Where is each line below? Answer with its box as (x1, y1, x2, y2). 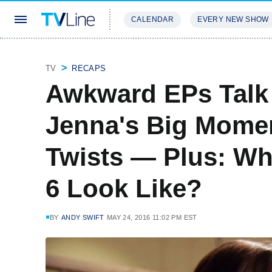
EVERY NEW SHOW (197, 15, 269, 24)
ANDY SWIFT (61, 214, 104, 221)
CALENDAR (131, 15, 174, 24)
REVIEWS (188, 51, 228, 60)
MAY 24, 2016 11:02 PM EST (106, 214, 197, 221)
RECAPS (72, 64, 106, 73)
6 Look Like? (46, 174, 202, 203)
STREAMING (124, 51, 174, 60)
